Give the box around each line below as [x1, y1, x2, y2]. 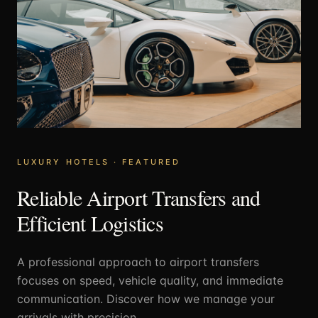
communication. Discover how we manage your [17, 291, 275, 306]
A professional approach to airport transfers [17, 254, 259, 269]
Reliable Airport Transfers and [17, 182, 261, 212]
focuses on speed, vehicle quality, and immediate [17, 273, 283, 287]
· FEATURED [109, 156, 180, 167]
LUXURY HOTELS [17, 156, 110, 167]
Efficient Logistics [17, 208, 163, 237]
